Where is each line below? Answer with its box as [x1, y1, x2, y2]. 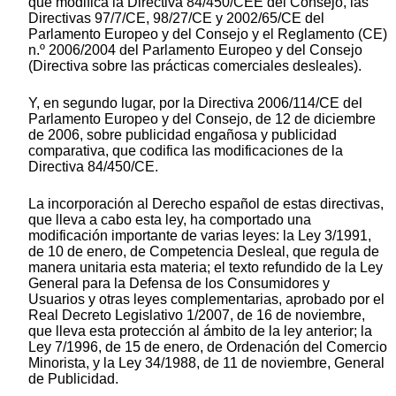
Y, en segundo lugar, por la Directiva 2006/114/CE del [28, 95, 362, 110]
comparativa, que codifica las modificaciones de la [28, 142, 343, 158]
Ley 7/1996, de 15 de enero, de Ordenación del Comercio [28, 339, 387, 354]
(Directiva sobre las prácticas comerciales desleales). [28, 57, 362, 73]
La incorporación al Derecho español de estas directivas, [28, 195, 384, 211]
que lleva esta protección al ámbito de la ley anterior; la [28, 323, 372, 339]
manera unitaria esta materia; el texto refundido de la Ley [28, 259, 383, 275]
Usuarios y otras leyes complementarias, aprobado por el [28, 291, 385, 307]
